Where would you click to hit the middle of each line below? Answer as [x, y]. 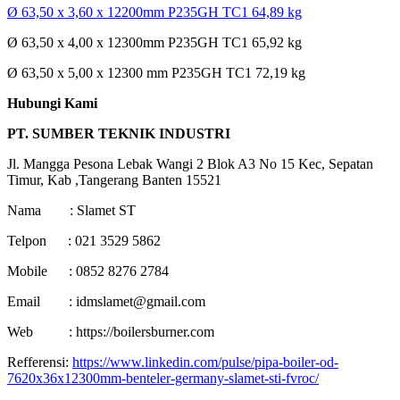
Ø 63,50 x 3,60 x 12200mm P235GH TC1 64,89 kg [154, 12]
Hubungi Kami [52, 104]
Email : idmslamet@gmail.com [106, 302]
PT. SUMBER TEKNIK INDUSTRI [119, 134]
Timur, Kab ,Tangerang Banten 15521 [114, 180]
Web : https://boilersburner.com [111, 332]
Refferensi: [40, 362]
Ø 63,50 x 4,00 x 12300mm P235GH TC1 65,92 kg [154, 43]
